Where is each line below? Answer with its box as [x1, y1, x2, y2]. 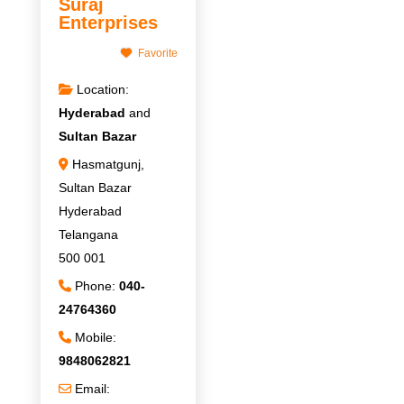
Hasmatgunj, [72, 157, 145, 172]
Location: [77, 82, 130, 97]
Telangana [58, 227, 118, 243]
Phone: [75, 279, 120, 294]
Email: [75, 381, 111, 397]
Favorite [137, 47, 178, 60]
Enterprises [58, 13, 158, 33]
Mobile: [75, 330, 117, 345]
